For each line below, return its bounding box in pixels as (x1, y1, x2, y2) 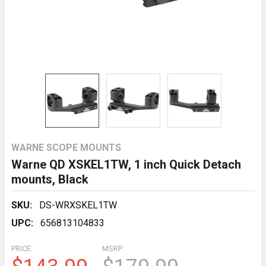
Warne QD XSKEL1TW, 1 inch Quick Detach (11, 157, 241, 172)
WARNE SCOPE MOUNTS (11, 142, 121, 153)
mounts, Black (11, 172, 88, 186)
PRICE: (11, 244, 33, 253)
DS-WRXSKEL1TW (39, 199, 117, 211)
